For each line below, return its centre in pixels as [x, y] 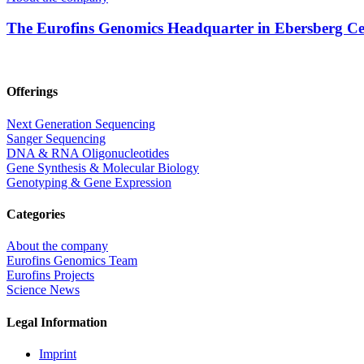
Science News [43, 290]
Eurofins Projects [50, 275]
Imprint [58, 353]
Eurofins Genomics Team [72, 261]
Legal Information [57, 322]
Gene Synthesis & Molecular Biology [103, 167]
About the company [57, 246]
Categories [36, 214]
